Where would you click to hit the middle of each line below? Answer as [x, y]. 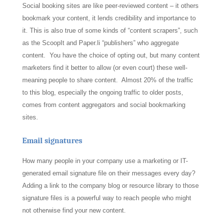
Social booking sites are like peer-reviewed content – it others [110, 6]
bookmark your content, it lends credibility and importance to [109, 18]
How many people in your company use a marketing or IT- [105, 161]
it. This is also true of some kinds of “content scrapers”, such [110, 30]
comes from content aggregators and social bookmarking [104, 105]
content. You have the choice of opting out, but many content [111, 55]
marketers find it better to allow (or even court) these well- [105, 68]
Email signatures [52, 141]
